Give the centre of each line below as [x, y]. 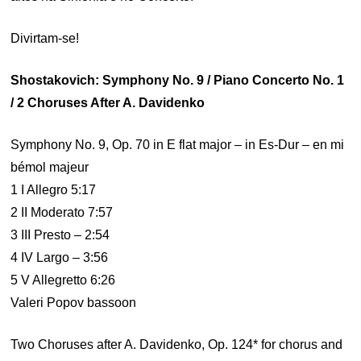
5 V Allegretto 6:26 [63, 280]
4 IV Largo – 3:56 [60, 257]
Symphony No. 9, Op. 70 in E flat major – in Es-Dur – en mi [178, 145]
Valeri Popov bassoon [74, 303]
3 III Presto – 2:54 [60, 235]
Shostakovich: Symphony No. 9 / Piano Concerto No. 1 [178, 80]
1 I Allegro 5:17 [54, 190]
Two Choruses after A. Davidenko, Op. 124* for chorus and [177, 344]
